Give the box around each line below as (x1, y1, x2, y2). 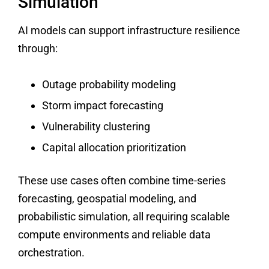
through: (18, 42, 58, 55)
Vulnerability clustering (42, 119, 150, 133)
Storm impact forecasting (42, 98, 163, 112)
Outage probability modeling (42, 77, 176, 91)
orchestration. (18, 246, 85, 259)
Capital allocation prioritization (42, 141, 186, 154)
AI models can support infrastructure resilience (18, 24, 240, 37)
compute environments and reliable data (18, 228, 211, 241)
